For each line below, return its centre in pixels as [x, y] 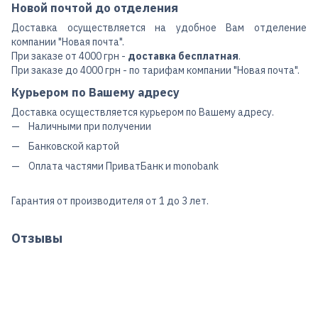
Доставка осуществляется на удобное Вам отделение [159, 27]
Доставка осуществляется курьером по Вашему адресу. [143, 112]
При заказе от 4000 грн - [70, 56]
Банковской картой [74, 146]
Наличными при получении [90, 126]
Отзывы [37, 238]
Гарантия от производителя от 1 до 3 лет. [110, 201]
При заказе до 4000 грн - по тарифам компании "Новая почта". [155, 70]
